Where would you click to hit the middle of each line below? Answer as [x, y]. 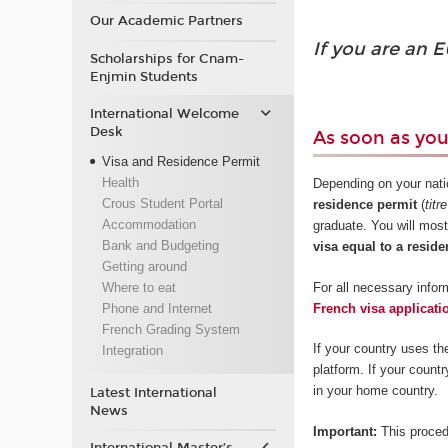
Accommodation [148, 224]
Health [120, 182]
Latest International [153, 392]
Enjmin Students [143, 76]
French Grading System [170, 329]
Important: [345, 431]
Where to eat [138, 287]
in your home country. [376, 391]
